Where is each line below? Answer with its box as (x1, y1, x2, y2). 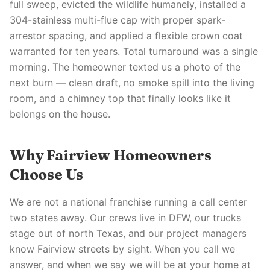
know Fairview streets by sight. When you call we (10, 243, 235, 255)
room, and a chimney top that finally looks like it (10, 92, 231, 104)
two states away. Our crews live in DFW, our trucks (10, 212, 241, 224)
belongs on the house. (10, 108, 110, 120)
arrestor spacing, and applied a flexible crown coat (10, 30, 243, 42)
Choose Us (10, 166, 84, 183)
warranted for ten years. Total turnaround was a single (10, 45, 258, 57)
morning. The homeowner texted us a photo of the (10, 61, 240, 73)
